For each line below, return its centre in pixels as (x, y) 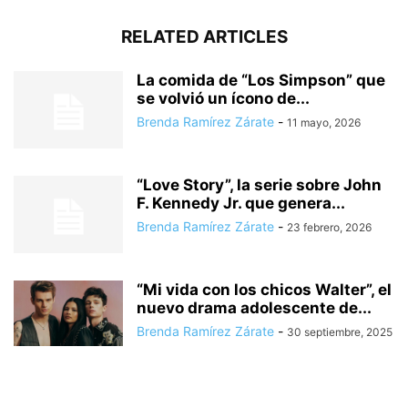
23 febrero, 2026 (329, 228)
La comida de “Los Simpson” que (261, 81)
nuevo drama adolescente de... (254, 308)
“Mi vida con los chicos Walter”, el (264, 290)
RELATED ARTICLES (204, 37)
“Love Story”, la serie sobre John (259, 185)
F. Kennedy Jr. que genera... (241, 204)
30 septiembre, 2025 (340, 332)
